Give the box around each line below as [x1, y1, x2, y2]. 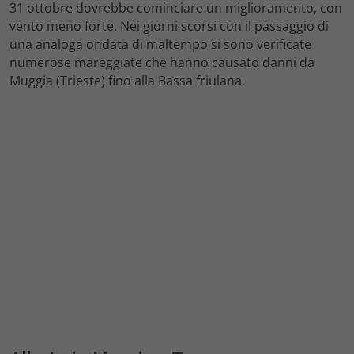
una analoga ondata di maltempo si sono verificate [9, 35, 311, 53]
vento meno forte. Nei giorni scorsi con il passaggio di [9, 17, 329, 35]
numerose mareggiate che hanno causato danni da [9, 53, 314, 71]
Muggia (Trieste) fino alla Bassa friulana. [9, 71, 245, 89]
